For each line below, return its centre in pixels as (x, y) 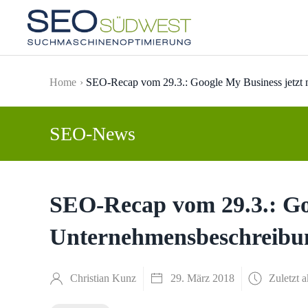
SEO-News (92, 134)
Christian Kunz (103, 278)
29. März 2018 (202, 278)
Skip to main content (89, 41)
